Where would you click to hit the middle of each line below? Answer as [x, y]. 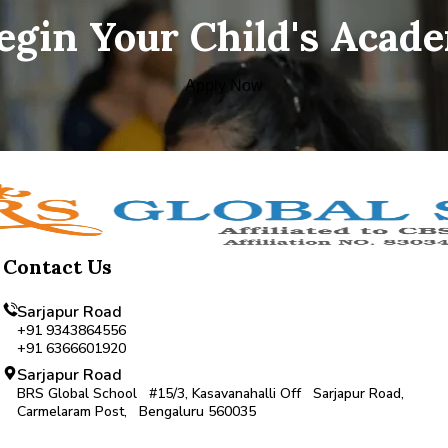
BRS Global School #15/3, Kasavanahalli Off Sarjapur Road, [210, 394]
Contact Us [57, 267]
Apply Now [224, 86]
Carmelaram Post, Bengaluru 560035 [136, 412]
